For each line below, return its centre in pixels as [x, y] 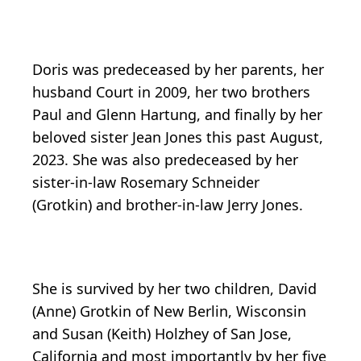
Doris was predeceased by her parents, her [178, 69]
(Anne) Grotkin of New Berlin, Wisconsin [169, 311]
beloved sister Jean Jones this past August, [178, 137]
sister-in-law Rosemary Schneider [146, 182]
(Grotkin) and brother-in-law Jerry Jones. [168, 204]
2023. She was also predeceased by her [165, 159]
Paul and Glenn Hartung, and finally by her [177, 114]
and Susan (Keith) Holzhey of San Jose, [162, 333]
